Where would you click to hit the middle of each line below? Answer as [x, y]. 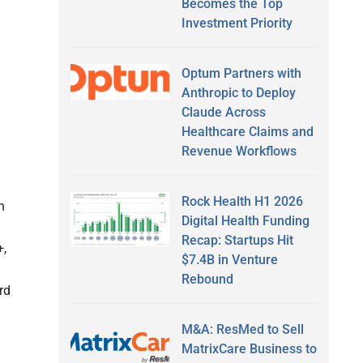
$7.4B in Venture [229, 259]
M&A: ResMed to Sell [242, 329]
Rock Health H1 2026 [242, 201]
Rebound [207, 279]
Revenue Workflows [239, 151]
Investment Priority [237, 23]
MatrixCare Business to [249, 348]
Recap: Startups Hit [237, 240]
